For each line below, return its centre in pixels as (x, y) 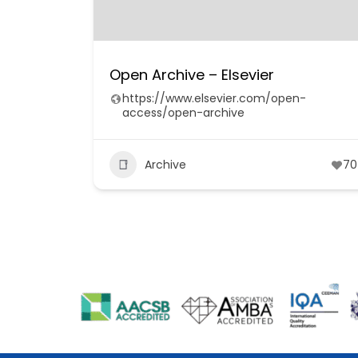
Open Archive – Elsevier (192, 75)
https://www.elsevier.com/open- (214, 98)
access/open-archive (183, 113)
